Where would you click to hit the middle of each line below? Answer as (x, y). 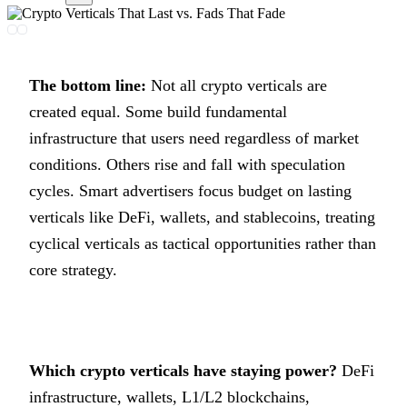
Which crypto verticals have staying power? (183, 370)
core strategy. (73, 269)
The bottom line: (88, 85)
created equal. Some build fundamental (158, 111)
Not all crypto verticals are (237, 85)
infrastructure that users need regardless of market (194, 138)
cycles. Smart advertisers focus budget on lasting (190, 190)
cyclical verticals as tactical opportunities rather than (203, 243)
